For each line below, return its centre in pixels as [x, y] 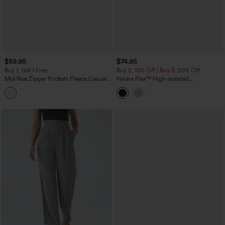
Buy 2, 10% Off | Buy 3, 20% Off [158, 71]
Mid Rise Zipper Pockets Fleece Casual [55, 79]
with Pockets [133, 93]
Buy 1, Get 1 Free [26, 71]
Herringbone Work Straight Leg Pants [166, 86]
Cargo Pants [21, 86]
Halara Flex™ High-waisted [152, 79]
